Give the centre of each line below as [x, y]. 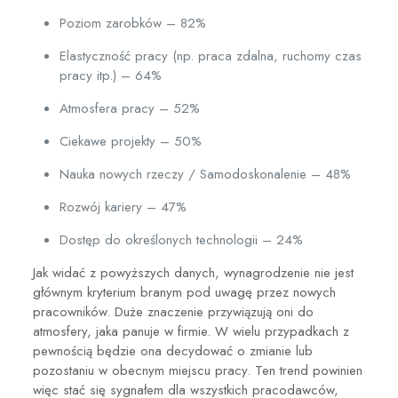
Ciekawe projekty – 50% [130, 141]
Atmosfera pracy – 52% [129, 108]
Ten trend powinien [308, 370]
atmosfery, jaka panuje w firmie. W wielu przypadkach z [191, 331]
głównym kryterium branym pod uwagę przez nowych [184, 292]
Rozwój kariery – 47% [123, 207]
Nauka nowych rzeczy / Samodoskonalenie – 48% [205, 174]
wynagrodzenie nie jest [288, 272]
